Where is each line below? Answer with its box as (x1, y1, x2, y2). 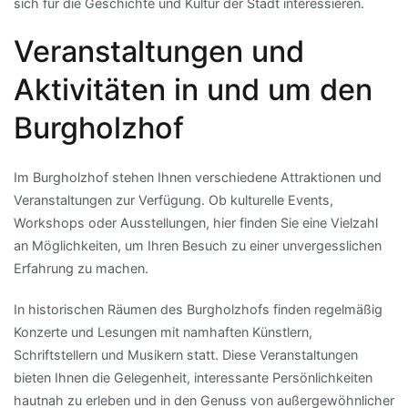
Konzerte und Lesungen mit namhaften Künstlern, (14, 323, 312, 340)
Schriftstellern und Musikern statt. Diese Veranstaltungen (14, 346, 358, 362)
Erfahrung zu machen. (14, 260, 148, 276)
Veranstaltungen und (14, 33, 304, 69)
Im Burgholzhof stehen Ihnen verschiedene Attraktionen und (14, 168, 382, 185)
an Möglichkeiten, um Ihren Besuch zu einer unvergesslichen (14, 237, 382, 253)
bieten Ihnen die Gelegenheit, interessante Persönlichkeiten (14, 369, 372, 385)
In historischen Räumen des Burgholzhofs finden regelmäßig (14, 301, 382, 317)
